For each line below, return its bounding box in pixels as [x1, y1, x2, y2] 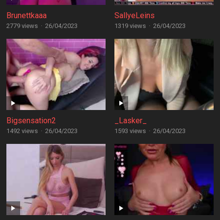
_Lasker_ [114, 116, 147, 125]
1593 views [114, 127, 146, 135]
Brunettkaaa [6, 11, 47, 20]
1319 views [114, 22, 146, 29]
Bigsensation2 [6, 116, 56, 125]
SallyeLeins [114, 11, 155, 20]
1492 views [6, 127, 38, 135]
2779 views [6, 22, 38, 29]
